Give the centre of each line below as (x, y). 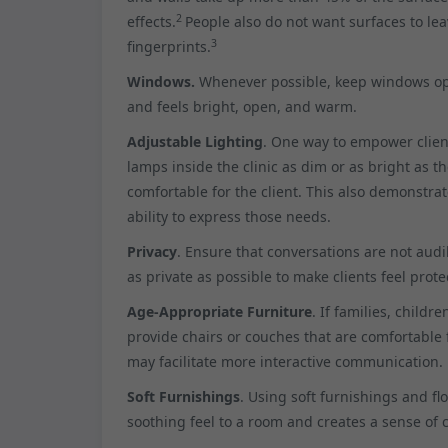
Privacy (152, 251)
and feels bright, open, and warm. (242, 106)
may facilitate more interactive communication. (285, 361)
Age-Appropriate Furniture (219, 311)
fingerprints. (169, 46)
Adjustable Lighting (195, 141)
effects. (151, 21)
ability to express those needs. (229, 216)
